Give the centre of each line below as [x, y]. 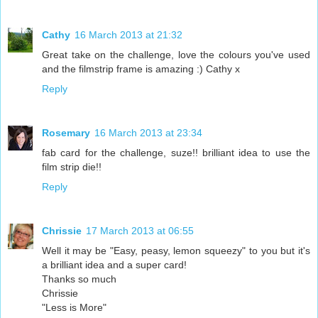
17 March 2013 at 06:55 [140, 231]
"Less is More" [74, 308]
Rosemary [66, 133]
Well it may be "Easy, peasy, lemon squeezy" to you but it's [176, 251]
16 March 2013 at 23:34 [148, 133]
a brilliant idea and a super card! [114, 265]
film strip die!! [72, 167]
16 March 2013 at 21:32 [128, 35]
